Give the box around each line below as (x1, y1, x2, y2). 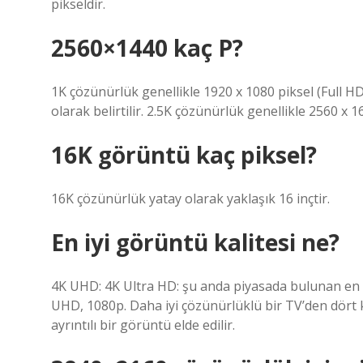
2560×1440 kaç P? (51, 32, 243, 63)
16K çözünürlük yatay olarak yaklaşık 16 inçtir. (51, 190, 330, 207)
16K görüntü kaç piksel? (51, 139, 317, 170)
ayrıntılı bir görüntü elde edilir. (51, 316, 235, 334)
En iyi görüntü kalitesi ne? (51, 227, 340, 258)
